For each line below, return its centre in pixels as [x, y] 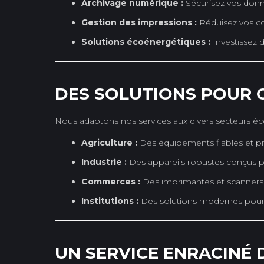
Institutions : [110, 201]
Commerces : [111, 181]
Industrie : [104, 162]
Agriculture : [109, 142]
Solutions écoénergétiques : [146, 42]
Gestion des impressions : [139, 22]
